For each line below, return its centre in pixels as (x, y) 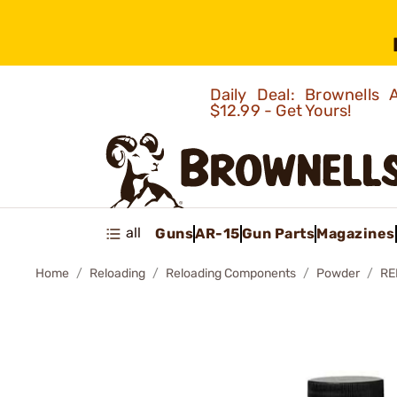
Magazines (356, 233)
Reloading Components (231, 273)
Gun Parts (278, 233)
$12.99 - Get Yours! (282, 111)
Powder (338, 273)
